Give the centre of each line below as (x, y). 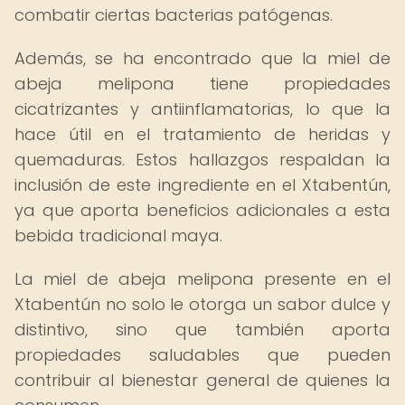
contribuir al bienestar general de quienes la (202, 380)
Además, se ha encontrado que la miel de (202, 58)
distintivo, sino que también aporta (202, 330)
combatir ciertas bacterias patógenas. (174, 15)
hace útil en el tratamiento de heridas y (202, 134)
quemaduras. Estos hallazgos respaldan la (202, 160)
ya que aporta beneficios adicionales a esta (202, 210)
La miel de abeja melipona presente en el (202, 279)
